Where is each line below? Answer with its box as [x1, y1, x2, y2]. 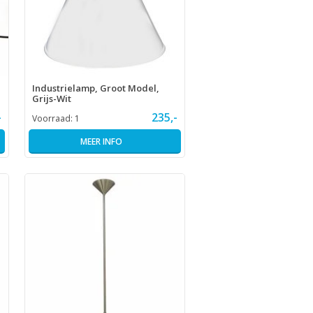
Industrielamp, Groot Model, [31, 81, 159, 94]
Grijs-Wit [31, 92, 71, 105]
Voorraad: [31, 112, 75, 124]
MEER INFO [80, 135, 122, 147]
